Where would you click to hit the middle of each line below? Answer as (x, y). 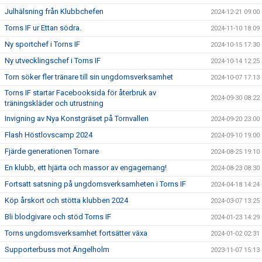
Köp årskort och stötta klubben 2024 (66, 200)
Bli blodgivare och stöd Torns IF (58, 216)
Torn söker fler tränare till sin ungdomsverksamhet (89, 77)
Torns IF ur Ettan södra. (43, 27)
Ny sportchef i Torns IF (42, 44)
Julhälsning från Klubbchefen (54, 11)
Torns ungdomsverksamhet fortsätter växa (76, 233)
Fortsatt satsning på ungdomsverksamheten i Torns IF (95, 184)
